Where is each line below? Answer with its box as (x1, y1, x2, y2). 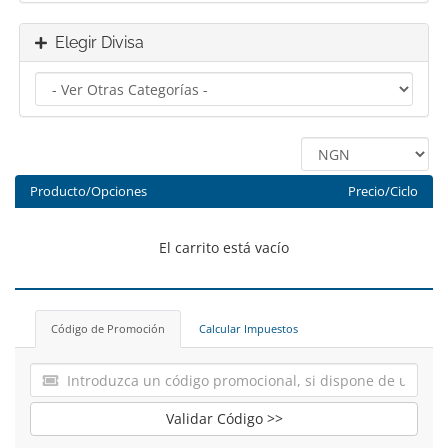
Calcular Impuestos (199, 321, 298, 336)
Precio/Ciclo (347, 183, 418, 200)
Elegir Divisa (47, 33, 144, 52)
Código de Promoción (51, 321, 165, 336)
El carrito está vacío (159, 238, 289, 257)
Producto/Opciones (30, 183, 147, 200)
